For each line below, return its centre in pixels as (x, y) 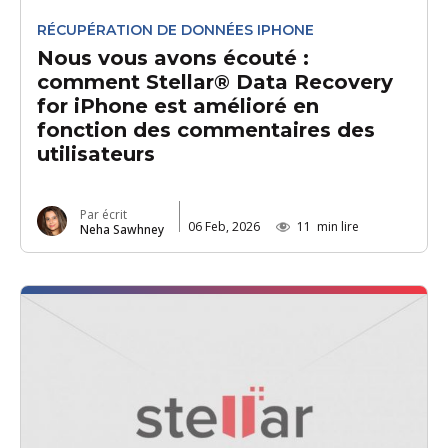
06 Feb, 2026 (223, 226)
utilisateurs (95, 153)
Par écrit (103, 214)
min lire (337, 226)
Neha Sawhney (121, 229)
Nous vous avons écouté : (172, 57)
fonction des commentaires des (205, 129)
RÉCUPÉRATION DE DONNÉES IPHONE (175, 29)
